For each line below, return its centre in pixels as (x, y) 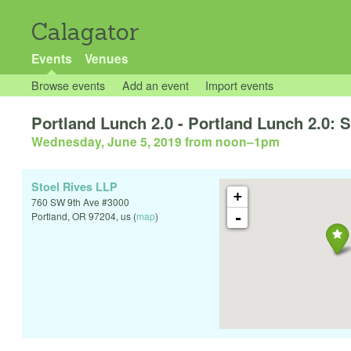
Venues (106, 58)
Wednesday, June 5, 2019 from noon (139, 142)
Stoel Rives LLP (74, 187)
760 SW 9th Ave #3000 (80, 202)
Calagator (85, 32)
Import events (240, 85)
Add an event (155, 85)
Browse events (68, 85)
